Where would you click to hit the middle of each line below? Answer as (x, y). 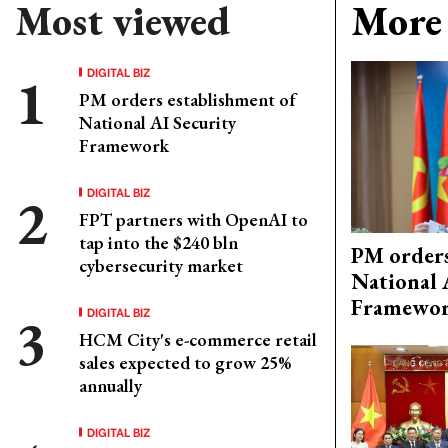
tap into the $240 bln (158, 242)
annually (110, 385)
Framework (124, 145)
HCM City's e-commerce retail (198, 339)
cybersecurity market (161, 265)
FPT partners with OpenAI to (193, 219)
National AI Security (157, 122)
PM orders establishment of (187, 99)
